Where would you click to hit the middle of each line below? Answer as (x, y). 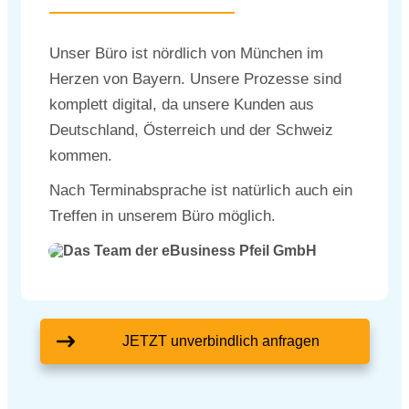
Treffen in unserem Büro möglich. (163, 216)
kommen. (81, 156)
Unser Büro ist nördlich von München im (186, 53)
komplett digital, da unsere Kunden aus (182, 105)
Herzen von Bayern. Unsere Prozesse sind (195, 79)
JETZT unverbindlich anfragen (220, 341)
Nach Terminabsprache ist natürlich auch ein (201, 190)
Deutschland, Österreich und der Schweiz (191, 130)
